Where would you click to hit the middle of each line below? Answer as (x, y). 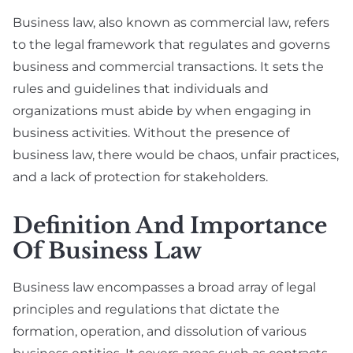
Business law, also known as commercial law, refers (171, 23)
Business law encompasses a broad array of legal (164, 288)
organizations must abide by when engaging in (162, 111)
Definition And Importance (170, 226)
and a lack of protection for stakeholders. (140, 177)
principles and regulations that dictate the (146, 310)
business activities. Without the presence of (151, 133)
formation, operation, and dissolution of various (160, 332)
